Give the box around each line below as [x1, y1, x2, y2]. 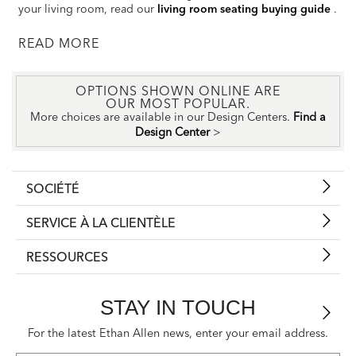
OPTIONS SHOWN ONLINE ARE [75, 83, 281, 99]
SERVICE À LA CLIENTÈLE [26, 215, 176, 231]
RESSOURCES [26, 249, 108, 265]
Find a [293, 110, 326, 125]
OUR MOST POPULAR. [106, 95, 250, 112]
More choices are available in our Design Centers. [30, 110, 293, 125]
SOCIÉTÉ [26, 180, 79, 197]
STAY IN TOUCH [100, 296, 256, 319]
